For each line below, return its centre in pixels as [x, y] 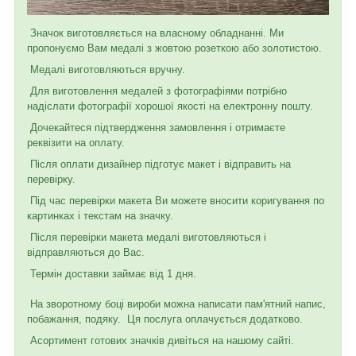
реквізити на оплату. [76, 142]
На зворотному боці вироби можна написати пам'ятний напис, [176, 304]
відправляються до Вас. [86, 252]
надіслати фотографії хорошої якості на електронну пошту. [172, 106]
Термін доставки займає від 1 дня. [112, 273]
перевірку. [51, 179]
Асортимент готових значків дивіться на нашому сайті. [161, 340]
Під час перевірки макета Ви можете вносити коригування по [176, 200]
